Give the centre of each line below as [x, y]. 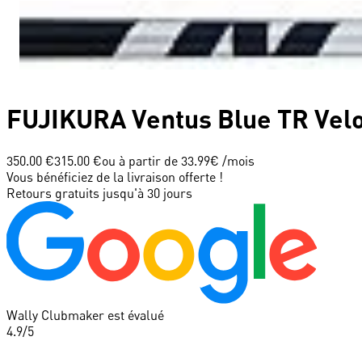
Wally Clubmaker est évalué [85, 315]
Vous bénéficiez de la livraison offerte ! [115, 177]
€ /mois [232, 160]
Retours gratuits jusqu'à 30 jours [99, 193]
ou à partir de [141, 160]
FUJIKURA [66, 119]
